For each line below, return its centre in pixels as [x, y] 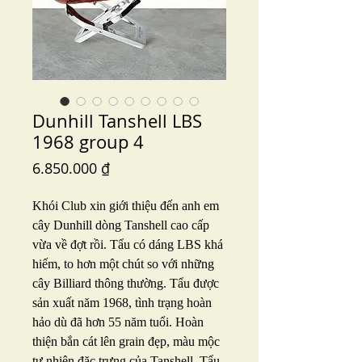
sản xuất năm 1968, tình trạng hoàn [122, 303]
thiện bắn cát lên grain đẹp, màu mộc [126, 341]
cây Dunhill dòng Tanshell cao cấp [121, 225]
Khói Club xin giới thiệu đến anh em [126, 206]
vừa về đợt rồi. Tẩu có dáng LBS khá [128, 244]
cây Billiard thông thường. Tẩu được [126, 283]
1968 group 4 [88, 142]
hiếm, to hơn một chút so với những [123, 264]
